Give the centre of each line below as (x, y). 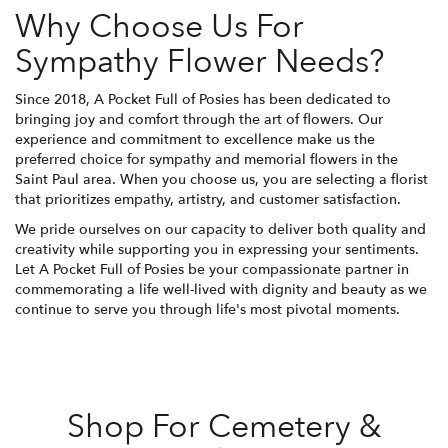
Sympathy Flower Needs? (199, 62)
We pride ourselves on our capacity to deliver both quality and (220, 230)
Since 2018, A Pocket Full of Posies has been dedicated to (203, 100)
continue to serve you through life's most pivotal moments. (207, 310)
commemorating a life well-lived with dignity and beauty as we (221, 290)
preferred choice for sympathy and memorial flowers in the (206, 160)
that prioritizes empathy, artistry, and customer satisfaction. (208, 200)
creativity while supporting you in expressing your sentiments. (217, 250)
